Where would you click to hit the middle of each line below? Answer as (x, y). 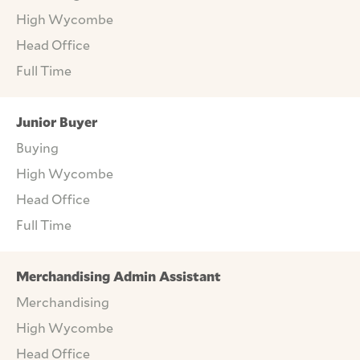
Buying (37, 148)
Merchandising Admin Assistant (119, 276)
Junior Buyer (57, 122)
